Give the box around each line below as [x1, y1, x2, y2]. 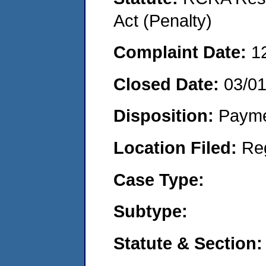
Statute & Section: [113, 233, 262, 253]
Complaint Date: [113, 42, 251, 62]
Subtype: [113, 201, 188, 221]
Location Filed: [113, 137, 242, 157]
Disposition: [113, 106, 218, 126]
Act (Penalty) [113, 10, 212, 30]
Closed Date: [113, 74, 224, 94]
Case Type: [113, 169, 204, 189]
